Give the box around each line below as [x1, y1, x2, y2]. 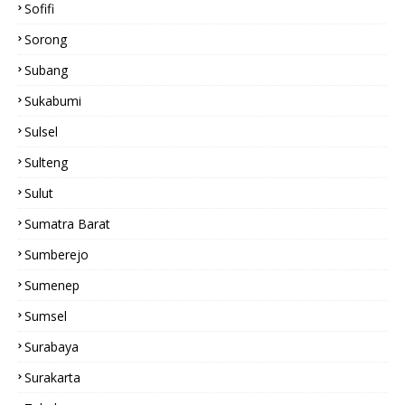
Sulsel [24, 123, 58, 140]
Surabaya [24, 338, 79, 355]
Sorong [24, 31, 67, 48]
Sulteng [24, 154, 68, 171]
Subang [24, 61, 68, 79]
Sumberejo [24, 246, 89, 263]
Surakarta [24, 369, 80, 386]
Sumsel [24, 307, 67, 325]
